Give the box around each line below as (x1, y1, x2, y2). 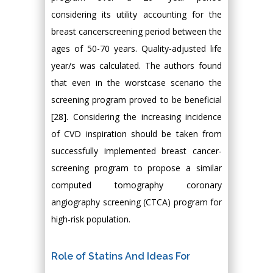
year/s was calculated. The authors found (51, 60, 222, 71)
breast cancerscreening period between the (51, 26, 222, 37)
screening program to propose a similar (51, 162, 222, 174)
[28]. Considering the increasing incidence (51, 111, 222, 122)
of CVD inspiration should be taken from (51, 128, 222, 140)
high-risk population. (51, 213, 130, 225)
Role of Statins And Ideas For (51, 250, 190, 262)
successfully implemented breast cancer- (51, 145, 222, 157)
